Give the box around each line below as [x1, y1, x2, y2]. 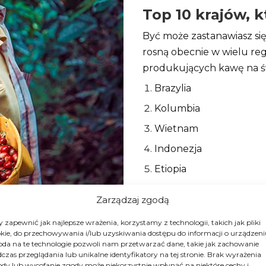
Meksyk [154, 204, 191, 216]
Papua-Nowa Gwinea [154, 224, 255, 236]
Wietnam [154, 123, 198, 135]
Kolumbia [154, 103, 200, 115]
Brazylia [154, 83, 191, 94]
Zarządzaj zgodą [96, 194, 170, 205]
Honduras [154, 244, 201, 256]
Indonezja [154, 143, 202, 155]
